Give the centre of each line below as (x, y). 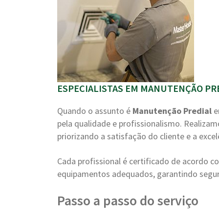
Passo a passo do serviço (128, 200)
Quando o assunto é (95, 111)
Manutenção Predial (172, 111)
